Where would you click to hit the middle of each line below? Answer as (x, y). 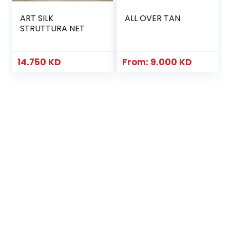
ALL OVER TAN (153, 18)
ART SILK (37, 18)
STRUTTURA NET (53, 28)
